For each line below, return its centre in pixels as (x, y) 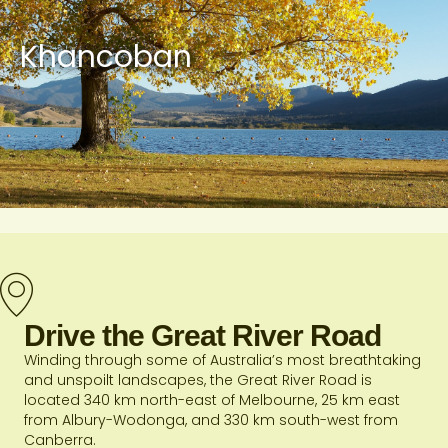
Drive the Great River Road (202, 335)
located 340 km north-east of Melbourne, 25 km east (212, 399)
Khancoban (106, 57)
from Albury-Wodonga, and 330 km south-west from (211, 419)
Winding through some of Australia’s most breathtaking (222, 359)
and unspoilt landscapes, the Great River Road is (198, 379)
